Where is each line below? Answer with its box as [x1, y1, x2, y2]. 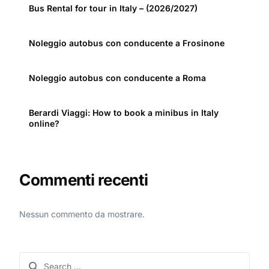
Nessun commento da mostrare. [19, 208, 145, 219]
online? [29, 118, 60, 129]
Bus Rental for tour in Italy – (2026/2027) [29, 3, 198, 14]
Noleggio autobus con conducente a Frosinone [29, 38, 225, 49]
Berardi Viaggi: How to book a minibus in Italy [29, 107, 219, 118]
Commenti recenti [19, 171, 148, 190]
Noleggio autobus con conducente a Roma [29, 73, 207, 83]
